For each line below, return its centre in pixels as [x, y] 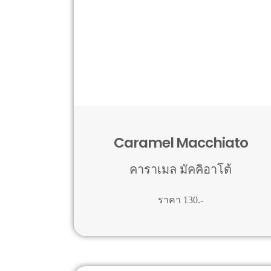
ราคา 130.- [181, 200]
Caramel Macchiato [181, 142]
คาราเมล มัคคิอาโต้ [181, 169]
